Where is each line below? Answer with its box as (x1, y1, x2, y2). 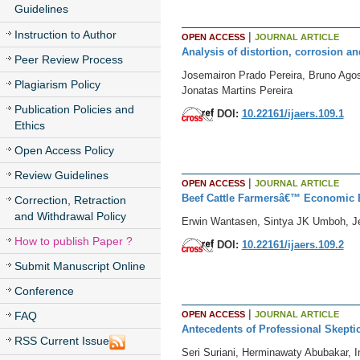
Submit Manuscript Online (14, 260, 145, 273)
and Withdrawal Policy (14, 210, 126, 223)
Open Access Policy (14, 144, 114, 157)
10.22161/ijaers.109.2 (241, 238, 344, 251)
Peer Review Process (14, 53, 123, 67)
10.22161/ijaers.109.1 (241, 107, 344, 120)
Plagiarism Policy (14, 78, 100, 92)
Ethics (14, 119, 45, 133)
